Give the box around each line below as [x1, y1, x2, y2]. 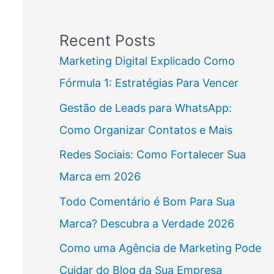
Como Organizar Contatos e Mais [59, 123, 232, 136]
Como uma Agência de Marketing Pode [59, 242, 261, 255]
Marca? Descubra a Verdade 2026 [59, 217, 234, 230]
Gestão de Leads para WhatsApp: [59, 101, 232, 114]
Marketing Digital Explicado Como [59, 54, 235, 68]
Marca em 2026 [59, 170, 141, 183]
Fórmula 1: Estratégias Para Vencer [59, 76, 239, 90]
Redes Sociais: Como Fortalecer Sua [59, 148, 246, 161]
